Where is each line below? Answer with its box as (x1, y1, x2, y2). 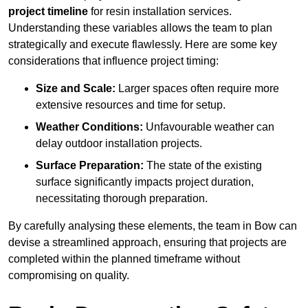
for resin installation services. (88, 5, 232, 18)
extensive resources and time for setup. (36, 99, 225, 111)
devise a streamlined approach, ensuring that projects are (8, 236, 287, 249)
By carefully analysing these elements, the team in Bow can (8, 220, 297, 232)
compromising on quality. (8, 269, 129, 282)
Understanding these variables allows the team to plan (8, 22, 272, 34)
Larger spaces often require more (115, 82, 279, 95)
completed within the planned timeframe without (8, 253, 240, 265)
